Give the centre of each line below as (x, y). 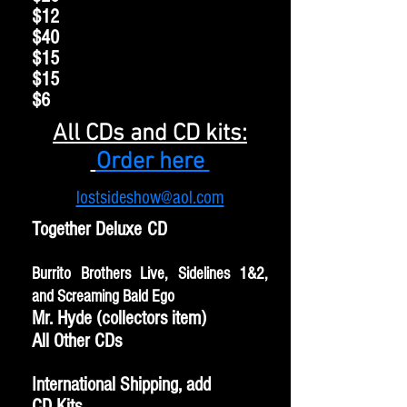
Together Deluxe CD (150, 229)
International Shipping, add (124, 385)
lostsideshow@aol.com (150, 198)
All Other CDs (150, 341)
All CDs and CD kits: (150, 134)
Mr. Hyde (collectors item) (124, 318)
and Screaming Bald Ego (103, 297)
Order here (153, 162)
